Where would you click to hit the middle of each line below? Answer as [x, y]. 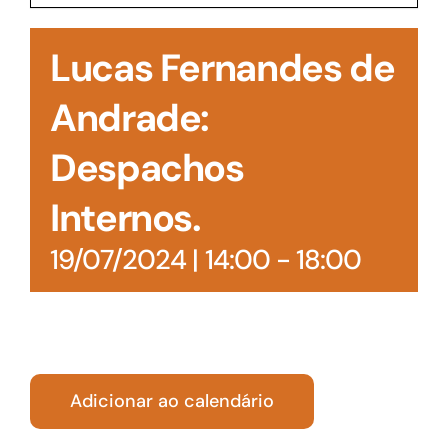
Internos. [125, 218]
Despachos [147, 168]
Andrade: [130, 118]
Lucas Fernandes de [222, 68]
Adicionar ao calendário [172, 401]
